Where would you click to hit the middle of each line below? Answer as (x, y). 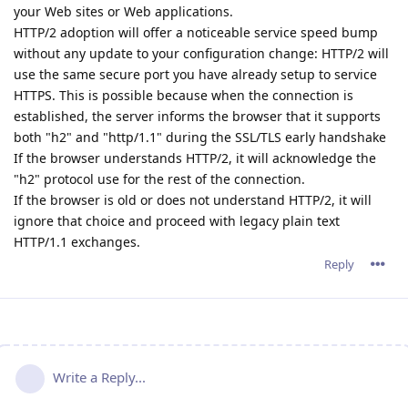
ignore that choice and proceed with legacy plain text (177, 220)
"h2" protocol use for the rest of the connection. (159, 178)
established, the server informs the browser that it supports (197, 116)
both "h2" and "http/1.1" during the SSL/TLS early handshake (200, 137)
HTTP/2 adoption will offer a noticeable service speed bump (196, 32)
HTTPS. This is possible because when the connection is (184, 95)
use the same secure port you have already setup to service (195, 74)
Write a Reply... (99, 377)
